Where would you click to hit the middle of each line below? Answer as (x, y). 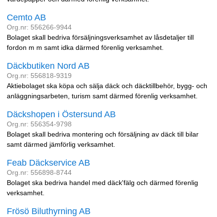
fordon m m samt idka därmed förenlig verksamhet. (85, 47)
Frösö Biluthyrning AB (49, 211)
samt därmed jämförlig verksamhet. (61, 144)
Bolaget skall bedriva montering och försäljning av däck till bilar (103, 134)
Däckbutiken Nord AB (48, 66)
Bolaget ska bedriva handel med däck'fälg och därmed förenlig (102, 183)
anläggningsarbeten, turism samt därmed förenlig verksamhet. (102, 96)
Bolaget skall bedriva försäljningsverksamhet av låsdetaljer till (100, 37)
